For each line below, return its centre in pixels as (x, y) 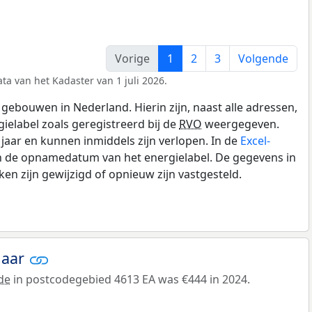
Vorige (132, 58)
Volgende (263, 58)
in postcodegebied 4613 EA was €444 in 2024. (130, 280)
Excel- (255, 140)
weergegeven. (241, 124)
